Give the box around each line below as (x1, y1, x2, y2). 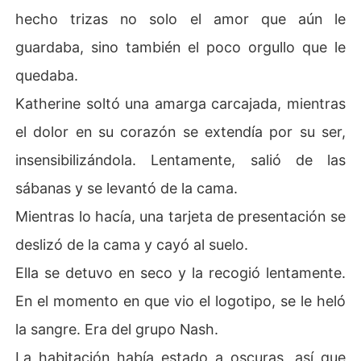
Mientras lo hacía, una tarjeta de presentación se (15, 207, 346, 225)
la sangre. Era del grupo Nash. (15, 320, 219, 338)
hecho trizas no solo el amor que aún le (15, 10, 346, 27)
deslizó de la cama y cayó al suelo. (15, 235, 249, 253)
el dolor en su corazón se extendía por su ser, (15, 122, 346, 140)
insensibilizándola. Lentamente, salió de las (15, 151, 346, 168)
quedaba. (15, 66, 79, 84)
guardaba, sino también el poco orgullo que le (15, 38, 346, 56)
